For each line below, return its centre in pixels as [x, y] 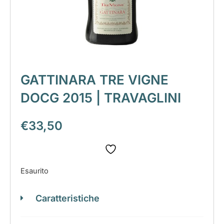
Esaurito [34, 171]
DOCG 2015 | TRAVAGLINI [101, 97]
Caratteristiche [67, 198]
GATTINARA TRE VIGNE [94, 79]
